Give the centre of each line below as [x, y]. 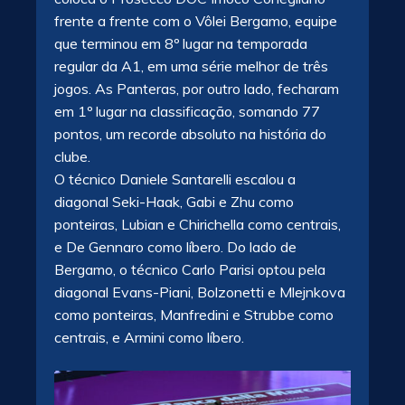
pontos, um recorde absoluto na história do [190, 134]
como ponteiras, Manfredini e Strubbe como [194, 315]
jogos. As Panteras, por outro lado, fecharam [197, 89]
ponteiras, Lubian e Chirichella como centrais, [198, 225]
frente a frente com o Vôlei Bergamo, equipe [196, 21]
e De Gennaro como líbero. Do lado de [175, 247]
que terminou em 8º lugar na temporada [181, 44]
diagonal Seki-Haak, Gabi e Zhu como [174, 202]
